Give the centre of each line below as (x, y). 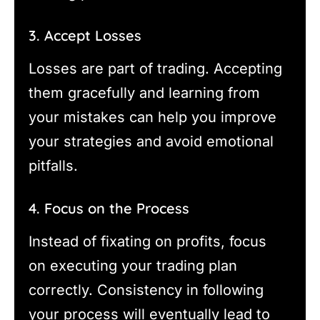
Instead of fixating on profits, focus (147, 242)
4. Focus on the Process (109, 209)
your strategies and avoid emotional (151, 142)
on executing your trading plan (133, 266)
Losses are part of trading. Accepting (155, 69)
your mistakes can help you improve (152, 117)
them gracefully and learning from (144, 93)
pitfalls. (53, 166)
